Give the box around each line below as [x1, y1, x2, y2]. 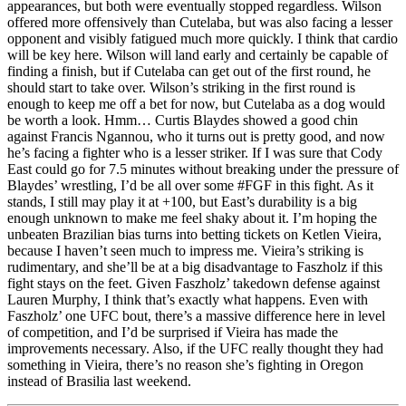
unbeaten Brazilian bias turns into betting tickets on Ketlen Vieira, [7, 227, 382, 243]
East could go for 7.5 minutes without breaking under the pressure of [7, 161, 399, 178]
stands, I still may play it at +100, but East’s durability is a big [7, 194, 357, 210]
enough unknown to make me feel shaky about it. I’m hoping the [7, 210, 377, 227]
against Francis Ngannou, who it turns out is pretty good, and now [7, 129, 385, 145]
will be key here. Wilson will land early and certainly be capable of [7, 47, 388, 63]
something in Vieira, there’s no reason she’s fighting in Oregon [7, 357, 363, 373]
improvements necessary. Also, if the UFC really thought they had [7, 341, 383, 357]
